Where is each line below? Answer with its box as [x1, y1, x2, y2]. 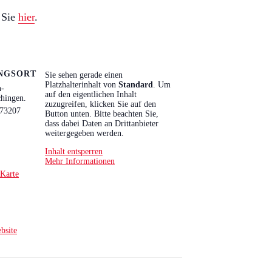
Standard [118, 80, 153, 89]
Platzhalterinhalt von [45, 80, 118, 89]
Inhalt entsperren [45, 147, 103, 156]
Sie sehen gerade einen [45, 70, 123, 80]
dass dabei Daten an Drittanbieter [45, 119, 158, 128]
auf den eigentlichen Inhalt [45, 90, 137, 99]
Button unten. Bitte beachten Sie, [45, 109, 158, 118]
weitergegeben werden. [45, 129, 124, 138]
